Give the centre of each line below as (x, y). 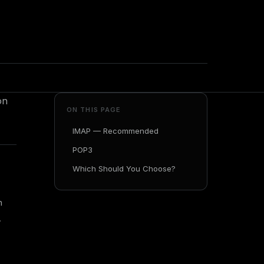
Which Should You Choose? (124, 169)
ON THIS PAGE (94, 110)
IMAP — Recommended (115, 131)
